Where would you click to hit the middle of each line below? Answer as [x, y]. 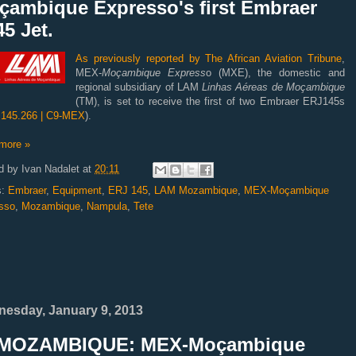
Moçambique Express [154, 72]
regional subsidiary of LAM [139, 87]
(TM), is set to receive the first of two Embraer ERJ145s [210, 101]
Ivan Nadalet [50, 168]
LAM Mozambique [196, 190]
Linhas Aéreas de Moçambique [274, 87]
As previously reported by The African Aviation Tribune [209, 58]
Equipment [77, 190]
